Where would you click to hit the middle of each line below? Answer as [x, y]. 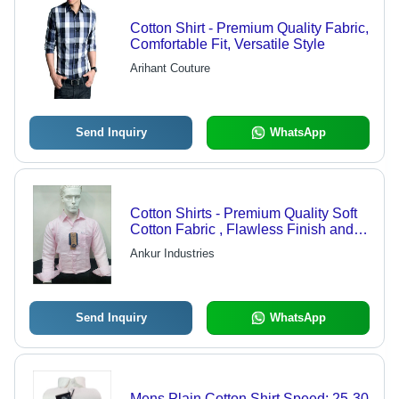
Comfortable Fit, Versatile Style [227, 45]
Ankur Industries [172, 254]
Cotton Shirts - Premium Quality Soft [243, 214]
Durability [160, 246]
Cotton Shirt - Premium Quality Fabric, [249, 28]
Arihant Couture [170, 69]
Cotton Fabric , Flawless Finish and [241, 230]
